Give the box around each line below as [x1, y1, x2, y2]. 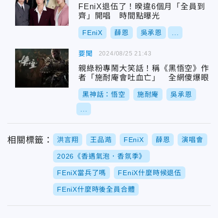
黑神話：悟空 [82, 91, 126, 98]
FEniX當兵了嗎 [57, 169, 107, 177]
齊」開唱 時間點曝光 [78, 12, 160, 20]
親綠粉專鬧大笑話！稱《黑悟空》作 [78, 64, 209, 73]
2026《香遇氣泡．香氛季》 [57, 152, 146, 160]
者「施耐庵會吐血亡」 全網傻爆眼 [78, 73, 209, 82]
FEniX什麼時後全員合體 [57, 185, 135, 193]
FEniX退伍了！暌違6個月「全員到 [78, 2, 205, 11]
